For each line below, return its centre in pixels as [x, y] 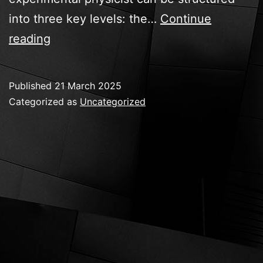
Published [32, 85]
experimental [86, 58]
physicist [74, 78]
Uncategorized [113, 101]
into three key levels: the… [85, 18]
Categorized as [44, 101]
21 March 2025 [88, 85]
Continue [186, 18]
